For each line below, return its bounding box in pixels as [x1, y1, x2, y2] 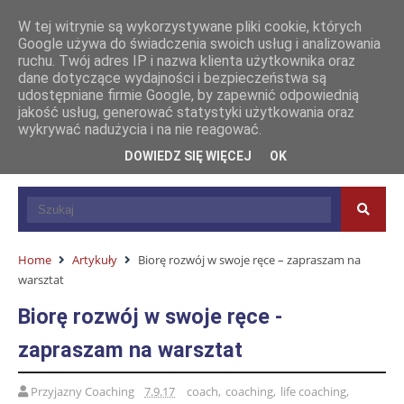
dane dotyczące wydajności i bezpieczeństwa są [18, 69, 326, 87]
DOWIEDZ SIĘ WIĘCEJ [124, 148, 252, 163]
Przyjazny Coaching [31, 383, 134, 399]
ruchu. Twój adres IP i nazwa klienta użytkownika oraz [18, 52, 355, 69]
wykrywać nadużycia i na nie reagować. [18, 121, 262, 138]
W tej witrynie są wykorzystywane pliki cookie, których [18, 18, 362, 35]
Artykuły [72, 252, 117, 268]
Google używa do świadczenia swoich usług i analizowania [18, 35, 381, 52]
